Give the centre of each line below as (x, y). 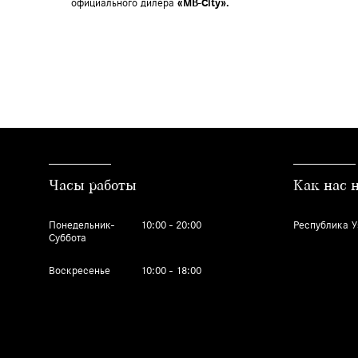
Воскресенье (79, 270)
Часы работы (92, 185)
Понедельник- (81, 225)
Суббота (67, 237)
